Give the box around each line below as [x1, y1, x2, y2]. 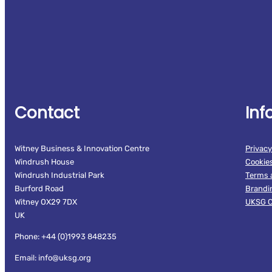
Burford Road [15, 184, 64, 194]
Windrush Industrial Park [15, 171, 104, 180]
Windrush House [15, 157, 74, 167]
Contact [15, 102, 80, 124]
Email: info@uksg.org [15, 253, 91, 263]
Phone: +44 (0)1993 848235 [15, 232, 117, 242]
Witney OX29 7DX [15, 197, 77, 207]
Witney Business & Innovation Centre [15, 144, 149, 154]
